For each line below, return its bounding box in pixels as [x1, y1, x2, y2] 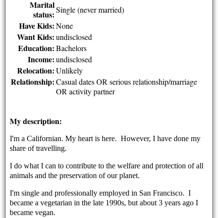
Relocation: [17, 65, 55, 76]
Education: [18, 42, 55, 54]
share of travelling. [10, 144, 67, 152]
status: [33, 9, 55, 20]
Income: [28, 54, 55, 65]
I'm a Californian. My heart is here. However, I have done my [10, 134, 201, 143]
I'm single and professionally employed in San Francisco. [10, 189, 189, 197]
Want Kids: [17, 31, 55, 42]
